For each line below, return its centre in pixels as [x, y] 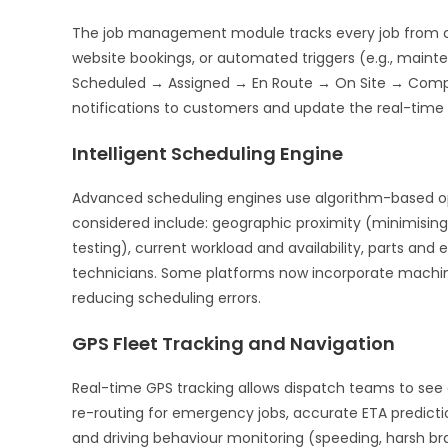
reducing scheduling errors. [166, 297]
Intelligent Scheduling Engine [207, 153]
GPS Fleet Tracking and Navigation [233, 343]
